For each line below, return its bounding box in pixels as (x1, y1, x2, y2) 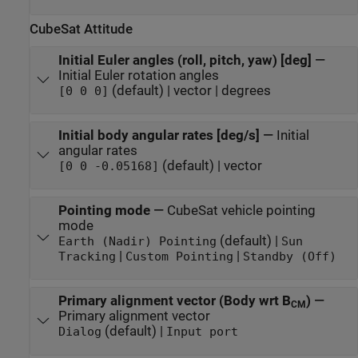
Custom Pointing (125, 250, 233, 264)
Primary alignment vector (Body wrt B (58, 293, 291, 309)
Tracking (58, 250, 116, 264)
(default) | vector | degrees (108, 82, 271, 98)
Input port (165, 325, 238, 339)
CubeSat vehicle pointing (166, 203, 316, 219)
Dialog (58, 325, 101, 339)
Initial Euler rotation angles (58, 67, 219, 83)
